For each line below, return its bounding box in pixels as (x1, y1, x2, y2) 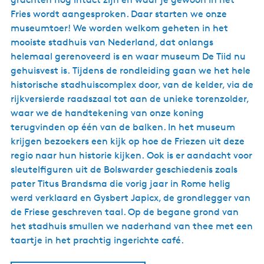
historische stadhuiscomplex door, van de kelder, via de (11, 79, 253, 90)
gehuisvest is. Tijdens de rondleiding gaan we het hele (11, 65, 250, 76)
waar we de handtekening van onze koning (11, 107, 204, 118)
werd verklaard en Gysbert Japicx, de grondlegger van (11, 192, 250, 203)
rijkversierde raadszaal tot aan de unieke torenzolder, (11, 93, 249, 104)
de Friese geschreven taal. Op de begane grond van (11, 206, 239, 217)
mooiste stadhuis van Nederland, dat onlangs (11, 37, 213, 48)
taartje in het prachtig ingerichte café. (11, 235, 189, 246)
